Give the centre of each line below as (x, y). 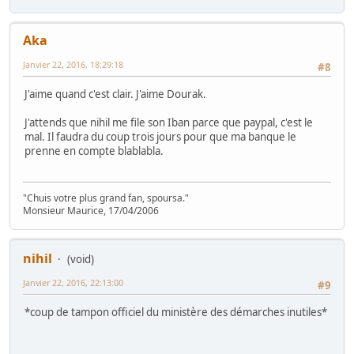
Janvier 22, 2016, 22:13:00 (73, 282)
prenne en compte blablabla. (94, 151)
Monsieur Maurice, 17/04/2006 (91, 210)
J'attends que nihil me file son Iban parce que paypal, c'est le (169, 123)
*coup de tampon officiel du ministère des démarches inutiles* (176, 313)
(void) (81, 259)
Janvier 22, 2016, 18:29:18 (73, 65)
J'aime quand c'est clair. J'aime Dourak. (115, 94)
